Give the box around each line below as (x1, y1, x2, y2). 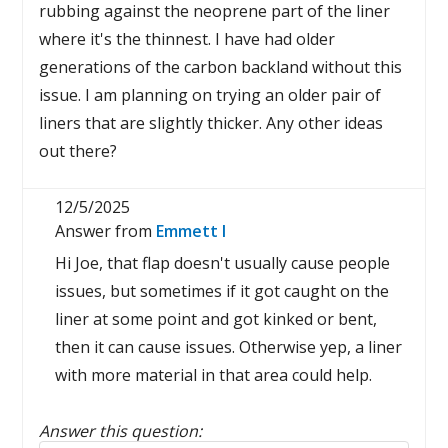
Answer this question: (39, 420, 203, 442)
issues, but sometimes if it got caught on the (55, 280, 390, 302)
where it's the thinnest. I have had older (39, 28, 336, 50)
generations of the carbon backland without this (39, 56, 403, 78)
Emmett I (156, 220, 227, 242)
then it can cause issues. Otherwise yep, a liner (55, 336, 403, 358)
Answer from (55, 220, 157, 242)
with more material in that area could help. (55, 364, 373, 386)
